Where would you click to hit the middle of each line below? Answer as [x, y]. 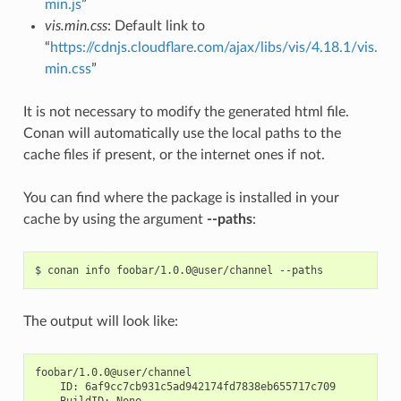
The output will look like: [100, 321]
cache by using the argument [115, 219]
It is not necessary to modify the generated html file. [186, 111]
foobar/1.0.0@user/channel [194, 270]
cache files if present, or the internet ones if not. [174, 154]
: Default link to [156, 26]
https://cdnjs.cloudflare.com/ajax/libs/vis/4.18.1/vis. [213, 47]
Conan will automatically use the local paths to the [182, 133]
